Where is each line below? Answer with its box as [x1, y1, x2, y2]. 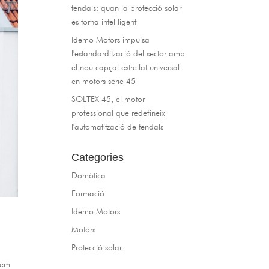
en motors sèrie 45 [71, 76, 136, 86]
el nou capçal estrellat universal [71, 62, 180, 72]
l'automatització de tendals [71, 122, 164, 131]
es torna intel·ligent [71, 17, 137, 26]
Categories [71, 151, 124, 163]
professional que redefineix [71, 108, 166, 118]
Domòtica [71, 171, 106, 180]
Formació [71, 189, 105, 198]
